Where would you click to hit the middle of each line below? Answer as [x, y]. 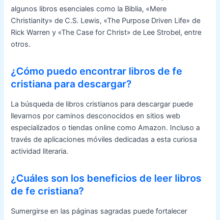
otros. [21, 44]
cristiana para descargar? [71, 84]
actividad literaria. [40, 151]
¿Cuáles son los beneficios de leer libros [106, 178]
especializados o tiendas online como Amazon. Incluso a [106, 127]
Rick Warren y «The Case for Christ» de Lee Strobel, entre [106, 32]
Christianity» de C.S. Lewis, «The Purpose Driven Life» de [106, 20]
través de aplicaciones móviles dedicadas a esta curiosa [104, 139]
